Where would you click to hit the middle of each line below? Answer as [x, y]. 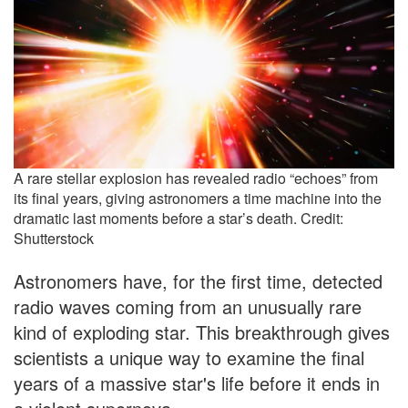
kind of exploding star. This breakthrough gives [202, 332]
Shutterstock [54, 239]
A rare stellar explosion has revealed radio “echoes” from [196, 178]
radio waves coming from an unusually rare [188, 307]
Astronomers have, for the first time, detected [198, 281]
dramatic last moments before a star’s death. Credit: [178, 219]
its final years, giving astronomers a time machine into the [198, 199]
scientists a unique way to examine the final [189, 358]
